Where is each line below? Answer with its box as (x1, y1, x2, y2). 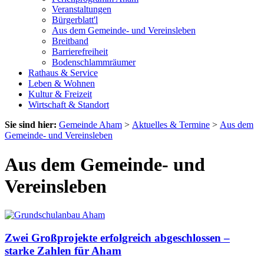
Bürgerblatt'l (52, 15, 98, 25)
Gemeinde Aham (59, 120, 122, 130)
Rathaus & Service (28, 68, 98, 78)
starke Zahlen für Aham (5, 244, 121, 257)
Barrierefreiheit (52, 47, 108, 57)
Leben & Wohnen (28, 78, 95, 89)
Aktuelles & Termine (132, 120, 210, 130)
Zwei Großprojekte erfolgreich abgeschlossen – (5, 231, 230, 244)
